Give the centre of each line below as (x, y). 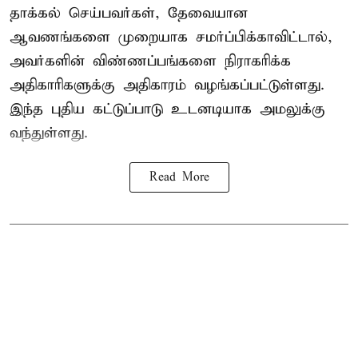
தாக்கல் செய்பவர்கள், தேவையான (129, 14)
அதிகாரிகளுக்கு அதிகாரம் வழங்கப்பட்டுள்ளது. (167, 86)
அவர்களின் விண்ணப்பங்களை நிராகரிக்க (150, 62)
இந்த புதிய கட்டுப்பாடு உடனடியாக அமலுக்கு (167, 109)
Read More (179, 178)
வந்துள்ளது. (49, 133)
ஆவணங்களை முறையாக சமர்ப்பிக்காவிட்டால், (171, 38)
